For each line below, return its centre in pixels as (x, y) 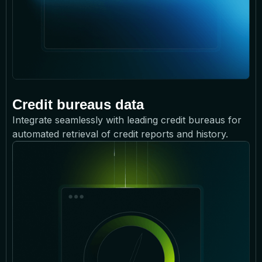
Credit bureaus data (80, 104)
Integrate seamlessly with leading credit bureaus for (127, 120)
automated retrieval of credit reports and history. (120, 134)
